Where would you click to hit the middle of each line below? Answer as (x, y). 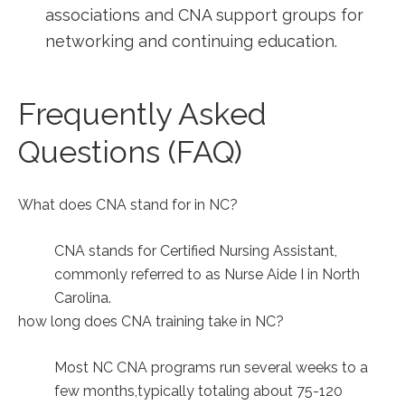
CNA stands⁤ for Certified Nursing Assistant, (196, 251)
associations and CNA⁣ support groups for (204, 15)
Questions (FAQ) (130, 152)
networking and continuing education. (191, 41)
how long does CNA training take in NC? (151, 321)
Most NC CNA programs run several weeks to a (211, 367)
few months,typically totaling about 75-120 (198, 391)
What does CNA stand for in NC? (128, 205)
